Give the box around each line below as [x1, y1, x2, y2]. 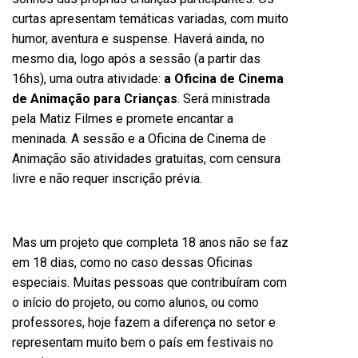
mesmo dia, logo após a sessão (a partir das [12, 51, 261, 66]
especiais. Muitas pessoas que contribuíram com [12, 275, 287, 290]
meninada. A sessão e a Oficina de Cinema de [12, 131, 266, 146]
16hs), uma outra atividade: [12, 71, 164, 86]
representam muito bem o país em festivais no [12, 335, 273, 350]
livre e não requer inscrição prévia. [12, 171, 202, 186]
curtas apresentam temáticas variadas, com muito [12, 11, 288, 26]
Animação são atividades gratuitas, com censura [12, 151, 280, 166]
